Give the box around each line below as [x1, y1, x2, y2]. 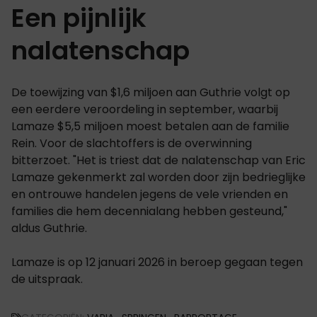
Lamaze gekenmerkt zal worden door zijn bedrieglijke [11, 168, 306, 185]
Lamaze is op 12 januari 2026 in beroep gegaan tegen [11, 253, 303, 270]
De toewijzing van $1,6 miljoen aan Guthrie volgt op [11, 83, 290, 100]
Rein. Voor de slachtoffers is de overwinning [11, 134, 252, 151]
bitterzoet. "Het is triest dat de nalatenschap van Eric [11, 151, 306, 168]
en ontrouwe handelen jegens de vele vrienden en [11, 185, 288, 202]
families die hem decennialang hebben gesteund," [11, 202, 287, 219]
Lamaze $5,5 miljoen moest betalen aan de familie [11, 117, 289, 134]
